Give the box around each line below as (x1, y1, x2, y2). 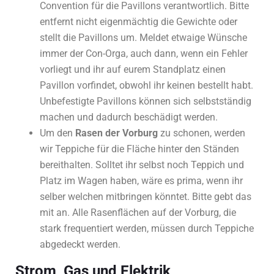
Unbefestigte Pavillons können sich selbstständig (40, 95, 251, 108)
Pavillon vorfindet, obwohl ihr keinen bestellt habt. (40, 80, 253, 92)
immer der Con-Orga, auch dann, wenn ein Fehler (40, 48, 248, 60)
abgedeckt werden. (40, 239, 120, 251)
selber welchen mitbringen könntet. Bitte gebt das (40, 191, 251, 203)
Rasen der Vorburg (75, 127, 158, 139)
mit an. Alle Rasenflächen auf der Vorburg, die (40, 207, 236, 219)
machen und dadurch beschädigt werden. (40, 111, 218, 124)
